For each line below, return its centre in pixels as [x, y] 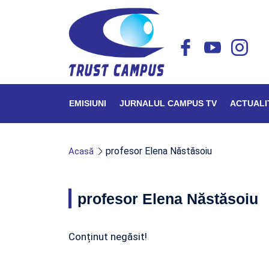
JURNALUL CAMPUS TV [168, 103]
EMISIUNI [88, 103]
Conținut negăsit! [108, 237]
